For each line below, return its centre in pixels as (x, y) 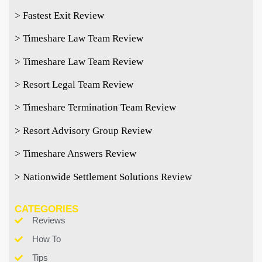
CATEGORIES (46, 209)
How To (46, 239)
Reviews (49, 220)
